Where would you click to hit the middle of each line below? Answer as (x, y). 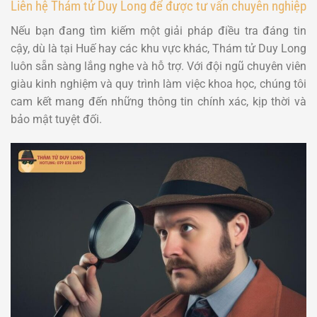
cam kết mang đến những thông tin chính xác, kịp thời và (158, 101)
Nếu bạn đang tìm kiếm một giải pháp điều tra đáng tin (158, 30)
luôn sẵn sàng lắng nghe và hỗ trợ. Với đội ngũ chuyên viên (158, 66)
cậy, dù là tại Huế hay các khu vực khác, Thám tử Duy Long (158, 48)
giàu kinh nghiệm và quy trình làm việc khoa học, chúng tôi (158, 83)
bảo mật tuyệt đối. (56, 119)
